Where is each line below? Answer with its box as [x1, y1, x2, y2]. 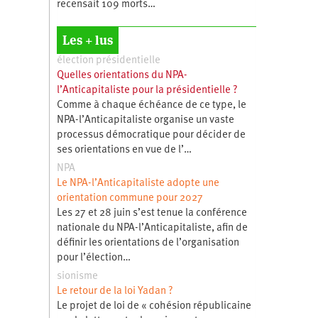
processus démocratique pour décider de [56, 129, 246, 141]
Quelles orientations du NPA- [56, 70, 187, 81]
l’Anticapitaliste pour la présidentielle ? [56, 84, 238, 96]
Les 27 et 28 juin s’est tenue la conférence [56, 207, 247, 219]
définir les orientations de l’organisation [56, 237, 239, 248]
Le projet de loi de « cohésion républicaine [56, 300, 251, 312]
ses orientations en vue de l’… [56, 144, 192, 155]
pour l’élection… [56, 252, 131, 263]
